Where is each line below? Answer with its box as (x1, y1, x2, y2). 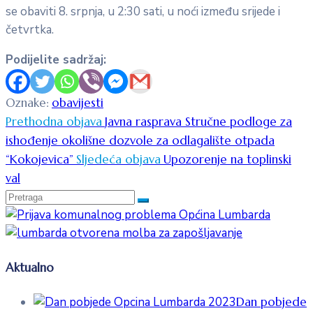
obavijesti (52, 95, 103, 111)
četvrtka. (6, 22, 54, 38)
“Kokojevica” (6, 152, 73, 168)
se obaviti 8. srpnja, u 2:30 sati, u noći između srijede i (6, 3, 280, 20)
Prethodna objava (6, 114, 102, 130)
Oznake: (6, 95, 49, 111)
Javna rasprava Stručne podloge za (105, 114, 292, 130)
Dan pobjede (236, 293, 307, 310)
